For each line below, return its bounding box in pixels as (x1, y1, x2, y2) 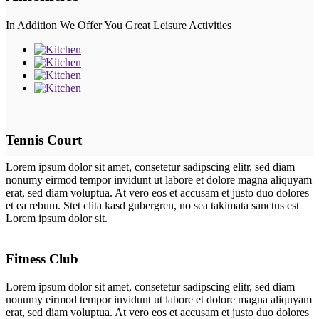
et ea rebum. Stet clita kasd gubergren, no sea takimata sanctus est (6, 199, 299, 212)
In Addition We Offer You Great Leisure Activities (6, 19, 231, 31)
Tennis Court (6, 132, 82, 147)
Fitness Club (6, 251, 78, 266)
